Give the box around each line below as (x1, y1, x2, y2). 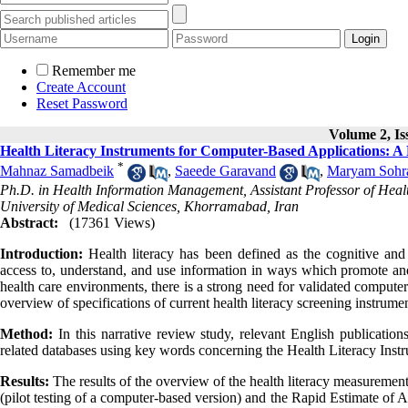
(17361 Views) (69, 214, 155, 230)
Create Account (36, 79, 126, 95)
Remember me (52, 63, 136, 78)
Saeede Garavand (175, 163, 276, 179)
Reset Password (36, 96, 127, 111)
